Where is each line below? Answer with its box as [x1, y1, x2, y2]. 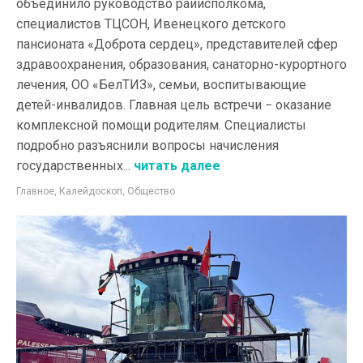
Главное [16, 185, 54, 197]
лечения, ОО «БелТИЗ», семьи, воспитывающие [16, 76, 306, 92]
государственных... [16, 157, 130, 173]
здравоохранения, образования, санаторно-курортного [16, 56, 347, 72]
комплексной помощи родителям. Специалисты [16, 117, 306, 133]
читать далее [130, 157, 220, 173]
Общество [127, 185, 175, 197]
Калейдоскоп [59, 185, 122, 197]
